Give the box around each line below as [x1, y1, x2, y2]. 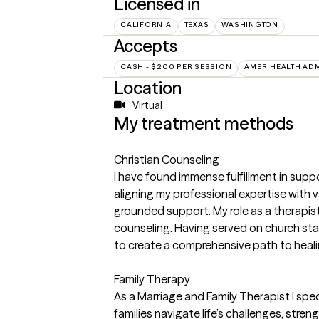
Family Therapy [114, 271, 190, 286]
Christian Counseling [114, 152, 219, 167]
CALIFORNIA [120, 19, 172, 29]
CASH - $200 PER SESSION [120, 61, 232, 71]
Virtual [132, 98, 162, 112]
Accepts [114, 35, 177, 56]
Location [114, 77, 182, 98]
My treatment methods [114, 113, 293, 134]
